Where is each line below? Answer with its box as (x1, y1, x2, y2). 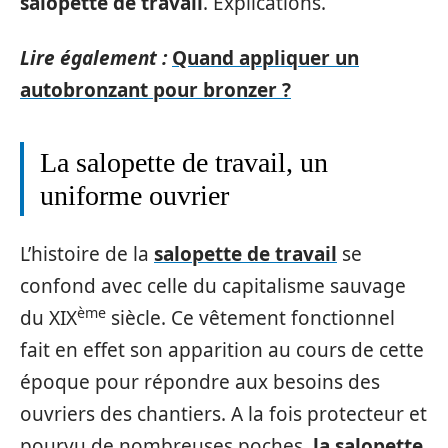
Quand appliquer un (172, 44, 359, 71)
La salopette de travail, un (40, 146, 328, 178)
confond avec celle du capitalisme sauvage (20, 273, 406, 299)
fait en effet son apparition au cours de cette (20, 337, 424, 363)
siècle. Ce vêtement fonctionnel (106, 305, 395, 331)
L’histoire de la (20, 241, 154, 267)
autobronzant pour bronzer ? (20, 76, 291, 103)
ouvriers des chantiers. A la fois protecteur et (20, 401, 427, 427)
